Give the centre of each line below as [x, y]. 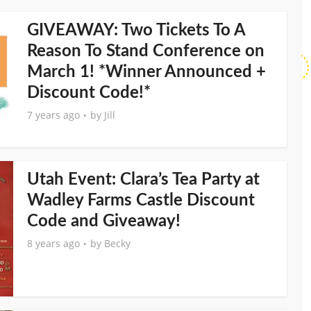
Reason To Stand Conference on [146, 51]
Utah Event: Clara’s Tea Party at [143, 180]
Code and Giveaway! [104, 221]
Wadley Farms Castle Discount [141, 201]
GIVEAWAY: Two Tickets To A [136, 31]
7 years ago [53, 115]
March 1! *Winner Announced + [146, 72]
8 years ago [53, 243]
